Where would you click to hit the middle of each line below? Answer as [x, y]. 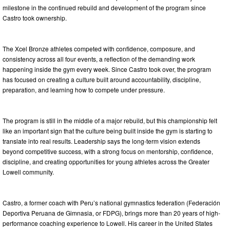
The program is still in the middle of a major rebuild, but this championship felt [110, 120]
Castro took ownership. [35, 17]
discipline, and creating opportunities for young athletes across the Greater [106, 161]
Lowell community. [28, 171]
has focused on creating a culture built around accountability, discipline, [102, 79]
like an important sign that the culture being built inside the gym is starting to [108, 130]
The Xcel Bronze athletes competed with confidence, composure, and [99, 48]
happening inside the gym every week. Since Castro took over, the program [107, 69]
